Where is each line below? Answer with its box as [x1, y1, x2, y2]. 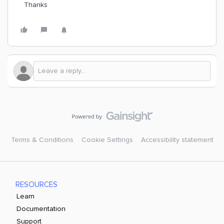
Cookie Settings [81, 135, 133, 144]
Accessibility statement [140, 135, 213, 144]
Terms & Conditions [10, 135, 73, 144]
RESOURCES [15, 180, 58, 189]
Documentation [16, 204, 66, 213]
